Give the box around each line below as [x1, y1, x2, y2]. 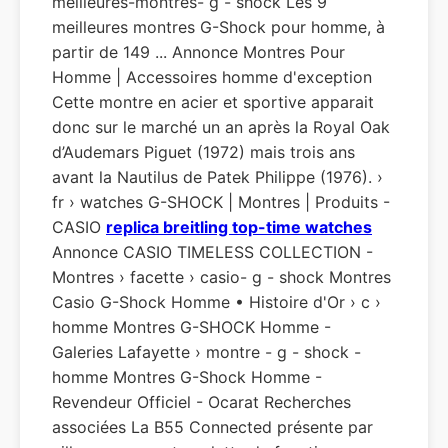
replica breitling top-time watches [106, 217, 372, 237]
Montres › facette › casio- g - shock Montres [52, 267, 391, 287]
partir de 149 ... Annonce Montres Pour [52, 42, 345, 62]
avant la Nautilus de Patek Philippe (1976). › [52, 167, 383, 187]
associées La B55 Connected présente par [52, 417, 373, 437]
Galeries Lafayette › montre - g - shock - [52, 342, 361, 362]
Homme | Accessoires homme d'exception [52, 67, 372, 87]
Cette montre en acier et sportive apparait [52, 92, 374, 112]
